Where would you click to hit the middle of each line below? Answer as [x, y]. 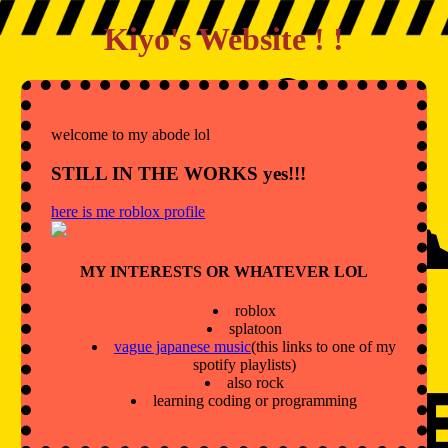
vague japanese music [182, 346]
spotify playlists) [244, 364]
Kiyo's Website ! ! [224, 39]
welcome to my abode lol [131, 134]
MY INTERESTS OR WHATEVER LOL [224, 271]
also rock [255, 382]
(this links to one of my [323, 346]
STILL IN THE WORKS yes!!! [179, 173]
